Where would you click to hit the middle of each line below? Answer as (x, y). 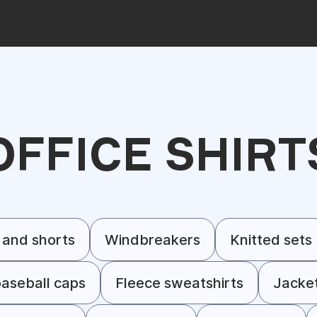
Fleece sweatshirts (179, 283)
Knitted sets (271, 240)
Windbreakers (152, 240)
